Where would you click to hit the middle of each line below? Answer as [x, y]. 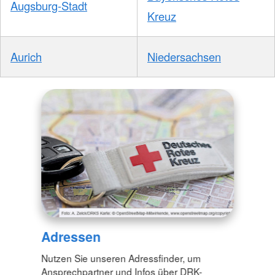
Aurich [26, 57]
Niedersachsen [184, 57]
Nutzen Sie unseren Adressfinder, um [121, 258]
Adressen [71, 236]
